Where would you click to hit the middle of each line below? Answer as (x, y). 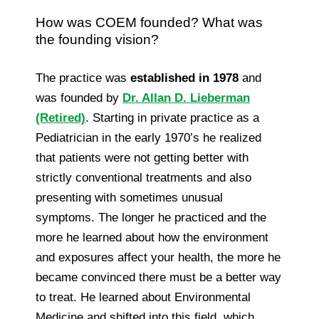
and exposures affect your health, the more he (158, 257)
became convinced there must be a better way (158, 277)
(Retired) (61, 117)
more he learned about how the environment (152, 237)
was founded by (79, 98)
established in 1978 (184, 78)
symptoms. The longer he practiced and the (151, 217)
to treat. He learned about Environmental (143, 297)
